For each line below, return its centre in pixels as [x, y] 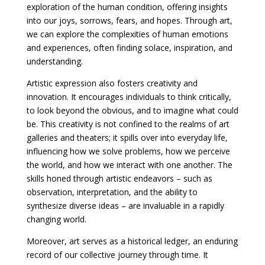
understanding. [54, 61]
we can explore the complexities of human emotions [127, 34]
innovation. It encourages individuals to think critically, [129, 96]
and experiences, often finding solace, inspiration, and [129, 47]
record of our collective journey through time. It [117, 254]
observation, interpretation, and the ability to [112, 192]
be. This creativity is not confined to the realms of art [128, 124]
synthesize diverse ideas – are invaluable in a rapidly [125, 205]
